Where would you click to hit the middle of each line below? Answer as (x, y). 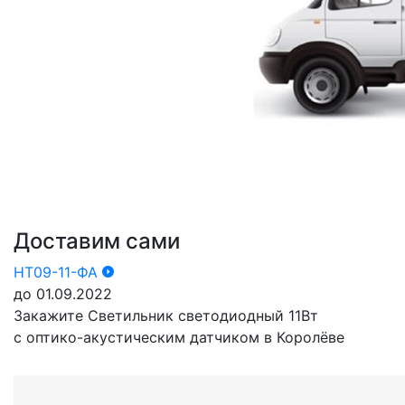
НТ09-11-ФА (58, 273)
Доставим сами (97, 241)
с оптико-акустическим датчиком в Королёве (179, 338)
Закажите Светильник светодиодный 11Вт (166, 316)
